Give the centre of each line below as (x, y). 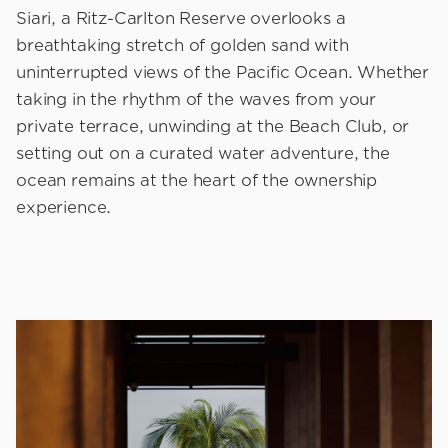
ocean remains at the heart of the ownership (197, 181)
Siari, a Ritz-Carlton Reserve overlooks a (181, 19)
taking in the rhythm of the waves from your (196, 100)
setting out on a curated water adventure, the (203, 154)
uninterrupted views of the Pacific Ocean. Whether (223, 73)
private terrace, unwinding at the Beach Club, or (213, 127)
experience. (64, 208)
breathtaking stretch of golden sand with (182, 46)
